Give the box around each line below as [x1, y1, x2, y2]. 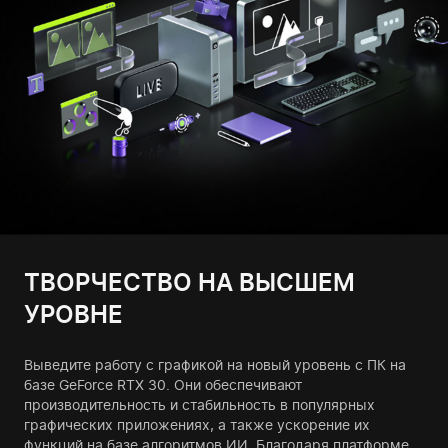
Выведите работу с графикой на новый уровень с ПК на [24, 356, 406, 374]
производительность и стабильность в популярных [24, 396, 375, 414]
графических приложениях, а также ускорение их [24, 416, 370, 434]
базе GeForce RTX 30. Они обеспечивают [24, 376, 302, 394]
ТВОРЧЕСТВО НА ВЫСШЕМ [24, 268, 355, 298]
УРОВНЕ [24, 300, 123, 330]
